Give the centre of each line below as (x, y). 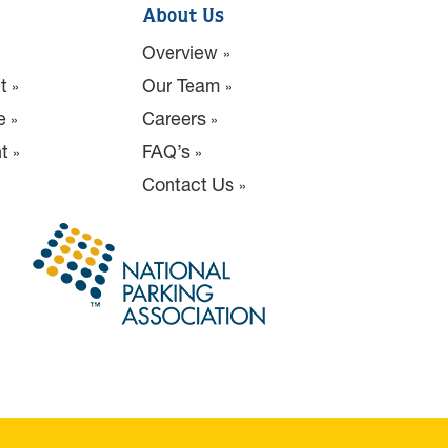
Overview (180, 52)
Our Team (181, 85)
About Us (183, 17)
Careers (174, 118)
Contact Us (188, 184)
